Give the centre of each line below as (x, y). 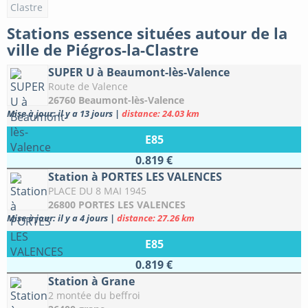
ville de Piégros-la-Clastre (103, 49)
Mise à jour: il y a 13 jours (61, 113)
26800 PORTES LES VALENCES (117, 205)
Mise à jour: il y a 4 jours (58, 218)
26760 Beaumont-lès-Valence (116, 100)
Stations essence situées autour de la (147, 33)
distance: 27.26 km (156, 218)
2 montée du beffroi (94, 295)
